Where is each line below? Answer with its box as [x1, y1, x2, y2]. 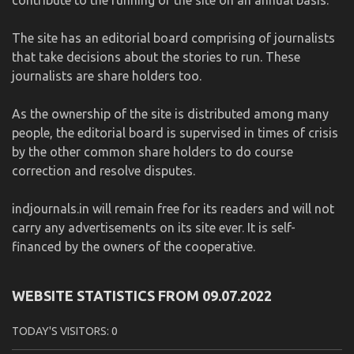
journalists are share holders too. [12, 68, 201, 83]
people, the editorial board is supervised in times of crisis [12, 125, 338, 140]
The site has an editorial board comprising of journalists [12, 30, 335, 45]
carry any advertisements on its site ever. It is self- [12, 220, 296, 235]
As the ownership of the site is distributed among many [12, 106, 329, 121]
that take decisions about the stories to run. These [12, 49, 300, 64]
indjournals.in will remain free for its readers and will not [12, 201, 334, 216]
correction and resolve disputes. [12, 163, 195, 178]
